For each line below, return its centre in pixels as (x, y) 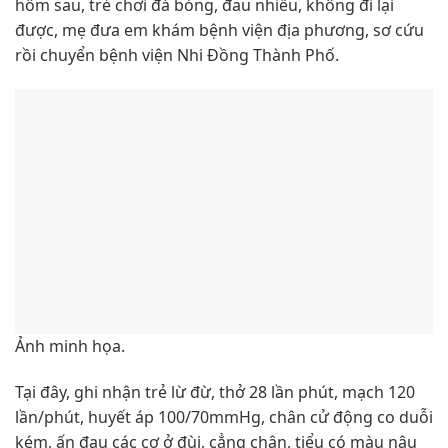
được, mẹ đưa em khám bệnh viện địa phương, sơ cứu (219, 30)
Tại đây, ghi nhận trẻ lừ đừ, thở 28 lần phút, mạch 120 (215, 391)
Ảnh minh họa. (70, 346)
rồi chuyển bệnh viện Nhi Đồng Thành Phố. (177, 55)
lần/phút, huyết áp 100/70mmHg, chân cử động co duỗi (224, 416)
